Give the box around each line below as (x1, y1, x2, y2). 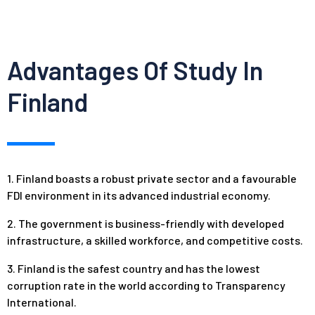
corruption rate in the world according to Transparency (7, 278, 285, 292)
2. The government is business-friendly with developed (7, 216, 284, 230)
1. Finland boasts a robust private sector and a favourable (7, 171, 297, 185)
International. (7, 295, 77, 309)
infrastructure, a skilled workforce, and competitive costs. (7, 233, 303, 247)
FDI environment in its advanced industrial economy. (7, 188, 271, 202)
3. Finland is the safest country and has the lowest (7, 261, 260, 275)
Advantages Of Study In (7, 54, 263, 85)
